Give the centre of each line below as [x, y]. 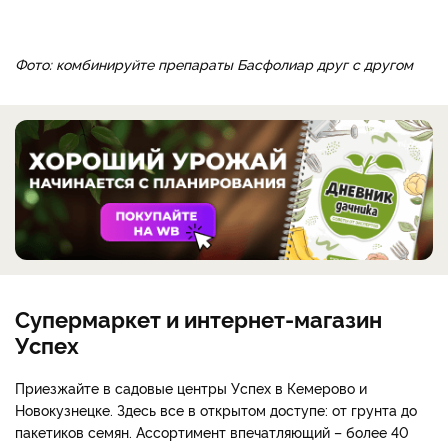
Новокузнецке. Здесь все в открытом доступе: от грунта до [216, 409]
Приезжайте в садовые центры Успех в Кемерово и [191, 387]
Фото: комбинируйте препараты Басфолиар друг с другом [214, 64]
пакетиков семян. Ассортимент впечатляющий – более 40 [212, 431]
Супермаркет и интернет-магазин [198, 317]
